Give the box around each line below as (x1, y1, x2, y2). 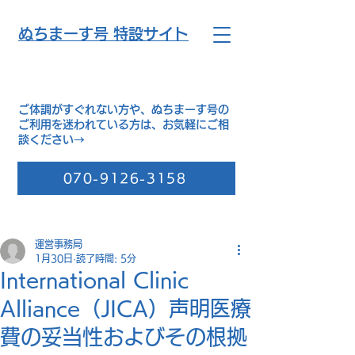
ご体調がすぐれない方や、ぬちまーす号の (18, 104, 229, 115)
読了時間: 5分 (76, 254, 136, 263)
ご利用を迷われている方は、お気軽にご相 (18, 119, 229, 130)
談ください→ (18, 134, 85, 145)
